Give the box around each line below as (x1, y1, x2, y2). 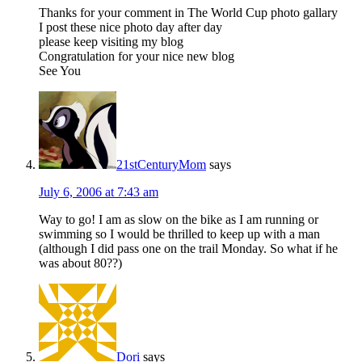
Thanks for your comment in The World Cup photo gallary (39, 6, 338, 20)
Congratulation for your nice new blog (39, 49, 234, 64)
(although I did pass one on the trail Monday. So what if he (39, 242, 338, 256)
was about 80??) (39, 256, 122, 271)
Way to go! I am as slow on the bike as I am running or (39, 213, 318, 227)
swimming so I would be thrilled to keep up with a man (39, 227, 320, 242)
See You (39, 64, 81, 78)
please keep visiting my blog (39, 35, 183, 49)
